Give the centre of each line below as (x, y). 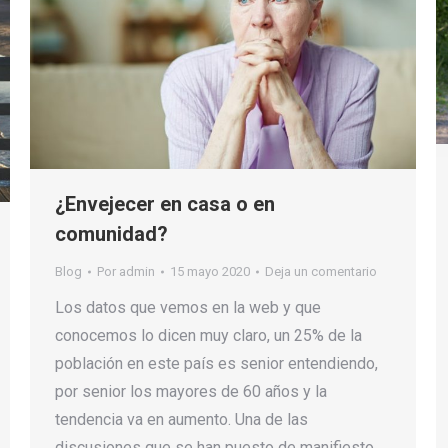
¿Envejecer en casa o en (165, 204)
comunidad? (111, 234)
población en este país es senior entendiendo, (216, 364)
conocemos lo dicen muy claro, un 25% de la (208, 336)
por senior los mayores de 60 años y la (191, 392)
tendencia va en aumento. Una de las (181, 420)
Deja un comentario (321, 272)
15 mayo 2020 (210, 272)
